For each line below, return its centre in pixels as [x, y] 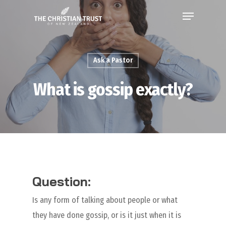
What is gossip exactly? [113, 89]
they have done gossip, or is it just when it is [107, 215]
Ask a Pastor [113, 60]
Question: [62, 181]
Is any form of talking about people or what [105, 200]
